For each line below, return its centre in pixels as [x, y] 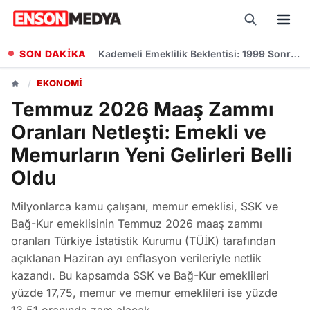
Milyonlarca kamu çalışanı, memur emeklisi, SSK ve [145, 206]
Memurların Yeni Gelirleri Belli [152, 155]
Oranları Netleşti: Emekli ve [139, 132]
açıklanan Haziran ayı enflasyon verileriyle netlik [136, 258]
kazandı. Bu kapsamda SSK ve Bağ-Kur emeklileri [140, 275]
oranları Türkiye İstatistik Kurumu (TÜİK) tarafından [143, 241]
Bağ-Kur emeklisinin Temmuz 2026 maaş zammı [137, 224]
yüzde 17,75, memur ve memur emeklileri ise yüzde [144, 293]
